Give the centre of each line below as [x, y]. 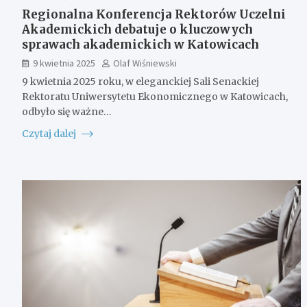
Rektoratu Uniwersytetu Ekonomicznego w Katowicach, [155, 96]
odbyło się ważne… [67, 111]
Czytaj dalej [50, 133]
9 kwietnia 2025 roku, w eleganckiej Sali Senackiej [140, 81]
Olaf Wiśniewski [145, 63]
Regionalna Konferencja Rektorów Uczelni [154, 14]
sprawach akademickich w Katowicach [140, 44]
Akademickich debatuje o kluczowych [137, 29]
